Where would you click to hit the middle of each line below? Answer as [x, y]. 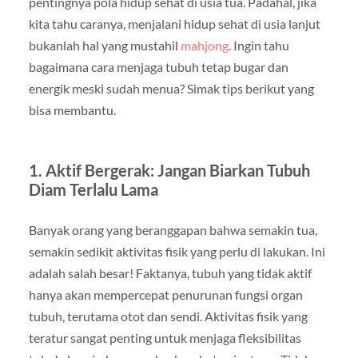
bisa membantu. [72, 110]
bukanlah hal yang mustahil [104, 46]
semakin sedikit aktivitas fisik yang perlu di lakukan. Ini [177, 252]
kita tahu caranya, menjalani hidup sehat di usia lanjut [174, 24]
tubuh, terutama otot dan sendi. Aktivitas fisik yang [168, 316]
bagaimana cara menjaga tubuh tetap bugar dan [158, 67]
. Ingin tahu [259, 46]
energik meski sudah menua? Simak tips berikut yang [171, 89]
